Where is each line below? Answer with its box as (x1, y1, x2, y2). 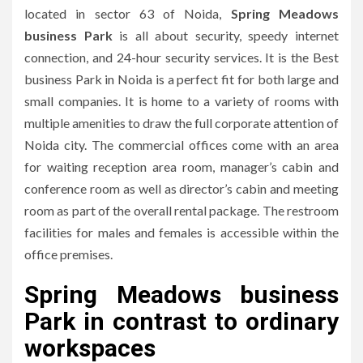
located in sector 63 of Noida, (24, 5, 231, 21)
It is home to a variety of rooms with (125, 92, 339, 109)
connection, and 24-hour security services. (24, 49, 262, 65)
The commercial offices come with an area (91, 136, 339, 152)
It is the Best (265, 49, 339, 65)
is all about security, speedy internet (112, 27, 340, 43)
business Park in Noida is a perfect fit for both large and (24, 70, 339, 87)
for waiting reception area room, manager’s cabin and (24, 158, 339, 174)
